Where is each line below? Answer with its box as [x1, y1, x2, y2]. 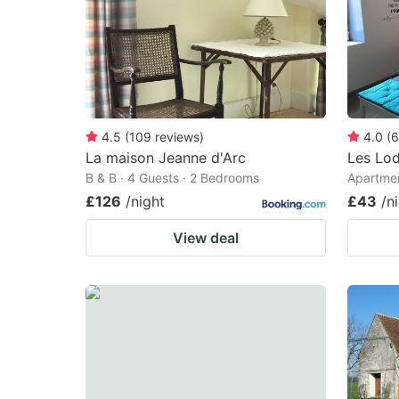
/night [126, 191, 165, 210]
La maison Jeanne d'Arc [85, 148, 246, 167]
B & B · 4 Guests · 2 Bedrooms [85, 169, 259, 185]
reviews [155, 128, 199, 144]
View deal [173, 228, 239, 247]
